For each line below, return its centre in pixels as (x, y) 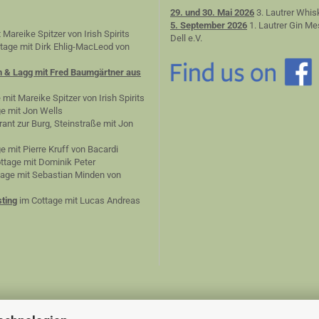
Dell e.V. (186, 38)
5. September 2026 (209, 25)
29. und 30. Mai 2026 (212, 12)
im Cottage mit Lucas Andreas (79, 200)
